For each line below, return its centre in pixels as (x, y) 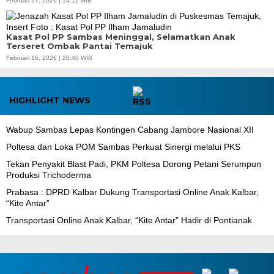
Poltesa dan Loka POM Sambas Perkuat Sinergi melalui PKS (123, 146)
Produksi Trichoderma (49, 175)
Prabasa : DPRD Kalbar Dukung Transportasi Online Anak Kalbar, (132, 192)
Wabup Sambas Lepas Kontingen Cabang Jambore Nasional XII (130, 129)
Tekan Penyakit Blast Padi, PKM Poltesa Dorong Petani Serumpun (134, 164)
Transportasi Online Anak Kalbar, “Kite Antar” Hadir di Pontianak (129, 220)
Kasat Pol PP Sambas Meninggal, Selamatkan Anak (121, 36)
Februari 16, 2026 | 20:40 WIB (49, 57)
